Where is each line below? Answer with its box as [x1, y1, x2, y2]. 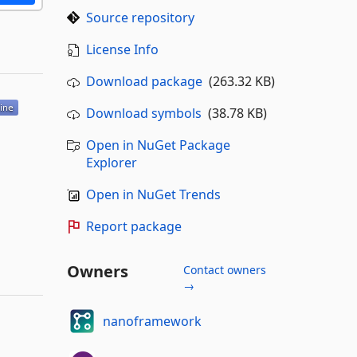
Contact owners [182, 262, 266, 277]
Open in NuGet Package [85, 136, 230, 154]
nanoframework [103, 312, 202, 330]
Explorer [85, 154, 137, 171]
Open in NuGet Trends [85, 186, 221, 203]
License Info [85, 41, 159, 58]
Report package [85, 218, 182, 235]
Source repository [85, 9, 194, 26]
